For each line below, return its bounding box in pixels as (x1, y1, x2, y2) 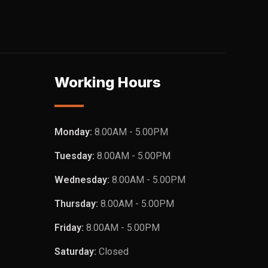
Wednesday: (54, 174, 112, 185)
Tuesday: (54, 150, 97, 162)
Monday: (54, 126, 95, 138)
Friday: (54, 222, 86, 233)
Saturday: (54, 246, 99, 257)
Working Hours (54, 74, 161, 91)
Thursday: (54, 198, 100, 209)
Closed (99, 246, 129, 257)
